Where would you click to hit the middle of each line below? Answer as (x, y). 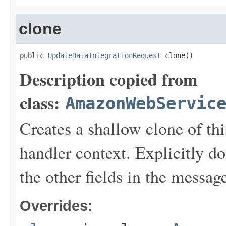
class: (42, 103)
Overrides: (56, 206)
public (34, 55)
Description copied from (108, 79)
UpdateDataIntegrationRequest (104, 55)
